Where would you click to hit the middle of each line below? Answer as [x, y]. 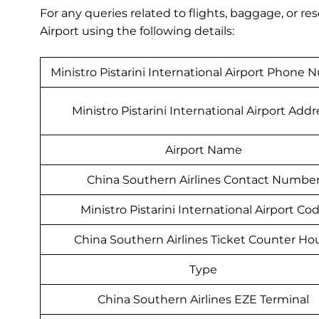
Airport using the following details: [137, 31]
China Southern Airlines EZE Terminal [203, 300]
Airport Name [203, 150]
